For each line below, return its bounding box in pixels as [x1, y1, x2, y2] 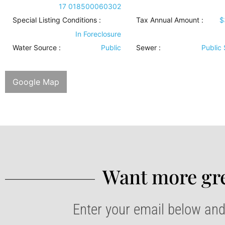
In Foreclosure [75, 30, 121, 38]
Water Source [13, 43, 57, 52]
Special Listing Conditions [13, 16, 97, 24]
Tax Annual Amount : [136, 16, 203, 24]
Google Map [13, 77, 59, 87]
